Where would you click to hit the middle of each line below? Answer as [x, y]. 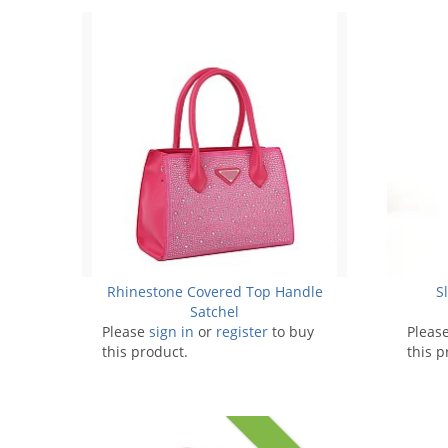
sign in [171, 331]
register [242, 331]
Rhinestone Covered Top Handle [214, 291]
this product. [145, 351]
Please [125, 331]
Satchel [214, 311]
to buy [291, 331]
